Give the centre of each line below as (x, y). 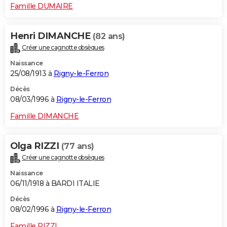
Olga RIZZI (36, 146)
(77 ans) (78, 146)
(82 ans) (109, 36)
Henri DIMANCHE (51, 36)
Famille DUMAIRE (42, 6)
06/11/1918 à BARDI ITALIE (55, 183)
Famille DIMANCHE (44, 116)
